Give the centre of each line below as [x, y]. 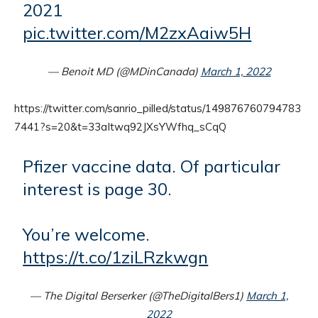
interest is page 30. [98, 189]
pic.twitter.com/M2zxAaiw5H [137, 33]
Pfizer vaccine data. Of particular [152, 166]
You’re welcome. [87, 235]
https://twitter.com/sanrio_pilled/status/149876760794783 [158, 109]
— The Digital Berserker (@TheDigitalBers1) [138, 296]
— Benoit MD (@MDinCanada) [124, 72]
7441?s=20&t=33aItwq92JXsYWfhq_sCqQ [120, 127]
